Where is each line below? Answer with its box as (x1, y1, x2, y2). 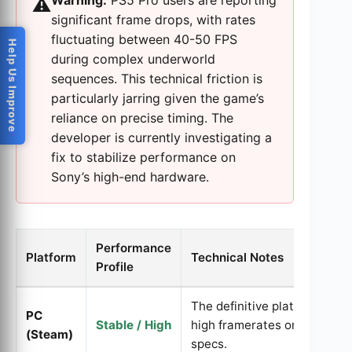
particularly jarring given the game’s (51, 90, 264, 106)
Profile (96, 259, 134, 274)
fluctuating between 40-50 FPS (51, 31, 237, 47)
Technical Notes (191, 250, 284, 265)
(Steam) (26, 327, 73, 342)
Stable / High (96, 317, 171, 332)
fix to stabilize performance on (51, 149, 236, 165)
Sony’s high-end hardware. (51, 169, 209, 185)
